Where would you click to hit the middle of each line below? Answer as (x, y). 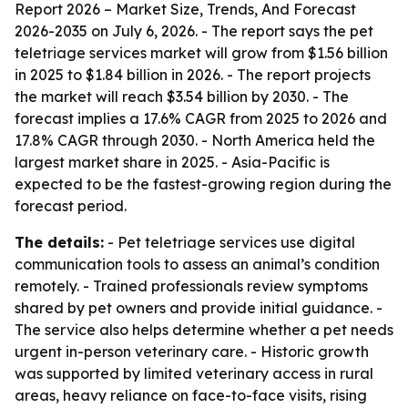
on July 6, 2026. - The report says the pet (230, 31)
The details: (59, 242)
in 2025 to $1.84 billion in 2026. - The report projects (193, 75)
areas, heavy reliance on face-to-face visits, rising (191, 395)
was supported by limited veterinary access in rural (194, 373)
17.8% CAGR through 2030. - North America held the (195, 140)
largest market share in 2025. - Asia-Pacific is (172, 162)
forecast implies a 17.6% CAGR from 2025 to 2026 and (201, 118)
